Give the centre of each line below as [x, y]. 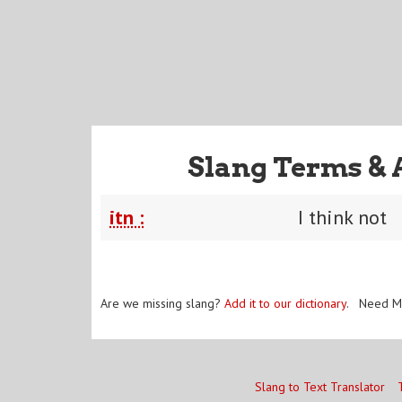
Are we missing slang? [162, 303]
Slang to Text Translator [319, 387]
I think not [342, 217]
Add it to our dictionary [285, 303]
